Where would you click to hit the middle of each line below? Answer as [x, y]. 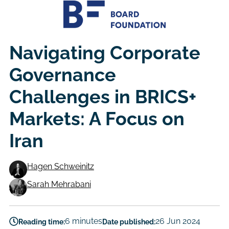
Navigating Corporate [105, 52]
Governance [62, 74]
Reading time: [41, 221]
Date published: [129, 221]
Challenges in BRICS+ [102, 96]
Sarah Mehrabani [59, 185]
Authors [36, 187]
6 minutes [83, 221]
